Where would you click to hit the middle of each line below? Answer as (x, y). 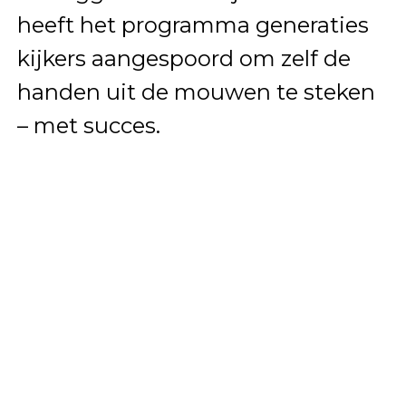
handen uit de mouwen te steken (196, 92)
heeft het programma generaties (193, 25)
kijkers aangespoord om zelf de (184, 59)
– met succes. (88, 126)
